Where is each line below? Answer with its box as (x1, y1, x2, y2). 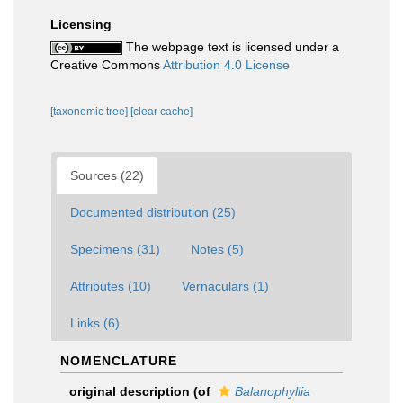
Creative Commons (50, 58, 163, 72)
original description (69, 384, 190, 399)
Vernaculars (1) (182, 279, 269, 293)
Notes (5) (191, 242, 244, 256)
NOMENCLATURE (60, 354, 177, 368)
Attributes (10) (70, 279, 151, 293)
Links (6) (70, 316, 120, 330)
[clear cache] (130, 105, 193, 118)
